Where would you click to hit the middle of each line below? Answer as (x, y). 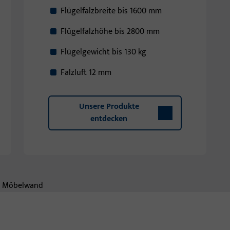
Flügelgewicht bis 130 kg (103, 52)
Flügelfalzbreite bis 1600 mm (111, 11)
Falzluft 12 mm (87, 73)
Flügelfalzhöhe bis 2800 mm (110, 32)
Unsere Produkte (109, 107)
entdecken (109, 119)
